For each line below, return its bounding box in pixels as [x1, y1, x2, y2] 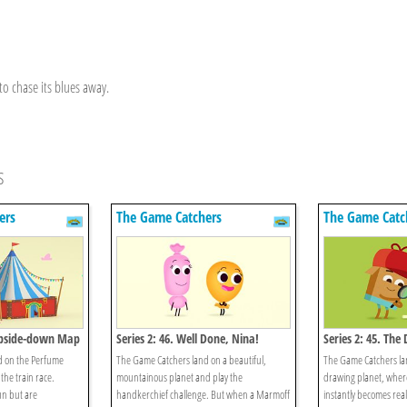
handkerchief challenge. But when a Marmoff [116, 386, 291, 403]
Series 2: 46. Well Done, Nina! [116, 330, 260, 348]
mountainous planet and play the [116, 369, 243, 386]
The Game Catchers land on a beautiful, [116, 352, 267, 369]
